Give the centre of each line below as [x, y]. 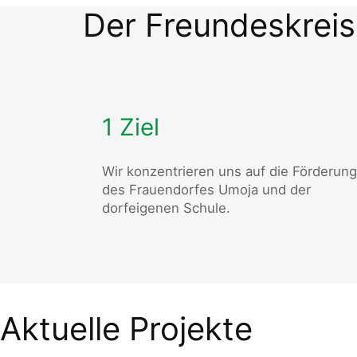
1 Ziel [131, 126]
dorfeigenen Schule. [166, 208]
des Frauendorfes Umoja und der [206, 190]
